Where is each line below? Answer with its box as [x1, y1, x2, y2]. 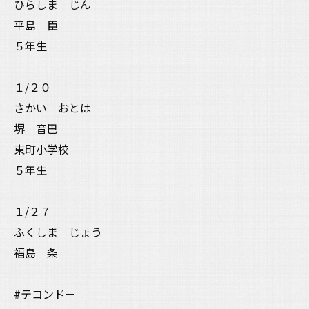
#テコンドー [14, 285, 76, 302]
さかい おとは [14, 99, 91, 116]
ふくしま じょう [14, 223, 102, 240]
